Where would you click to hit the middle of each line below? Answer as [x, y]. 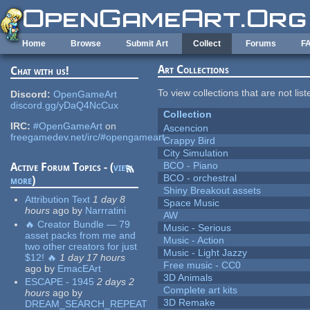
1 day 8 [109, 200]
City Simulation [196, 153]
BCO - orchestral [200, 178]
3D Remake [190, 303]
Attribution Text [58, 200]
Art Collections [194, 70]
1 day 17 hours [93, 257]
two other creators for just [81, 246]
